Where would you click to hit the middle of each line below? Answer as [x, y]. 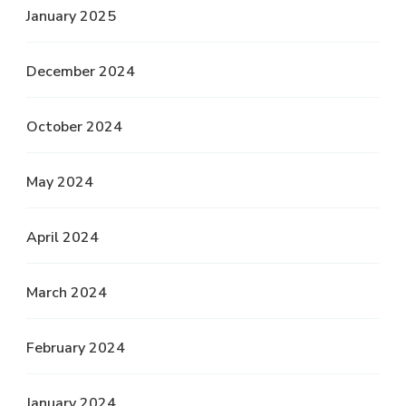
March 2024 [67, 293]
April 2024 [63, 238]
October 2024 [74, 127]
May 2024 [60, 183]
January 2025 [71, 17]
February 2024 [76, 348]
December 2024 [81, 72]
